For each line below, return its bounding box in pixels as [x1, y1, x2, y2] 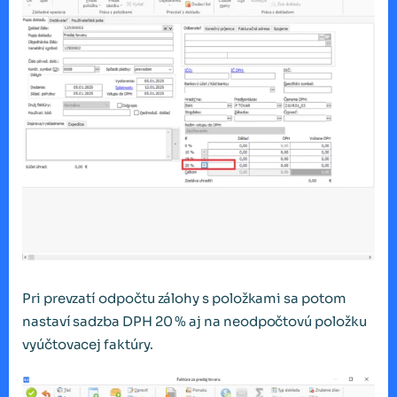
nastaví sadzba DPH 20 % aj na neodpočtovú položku [22, 312, 367, 330]
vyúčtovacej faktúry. [22, 335, 153, 353]
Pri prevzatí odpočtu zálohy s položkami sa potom [22, 289, 346, 307]
